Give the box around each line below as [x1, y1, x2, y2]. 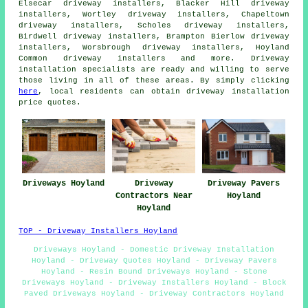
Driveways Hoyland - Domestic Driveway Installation [34, 245, 274, 254]
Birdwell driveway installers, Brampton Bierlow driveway [19, 32, 289, 41]
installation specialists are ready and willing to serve [19, 65, 289, 74]
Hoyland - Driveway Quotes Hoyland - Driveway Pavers [31, 256, 277, 265]
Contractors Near [115, 191, 192, 201]
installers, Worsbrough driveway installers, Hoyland [19, 43, 289, 52]
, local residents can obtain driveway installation [38, 87, 289, 96]
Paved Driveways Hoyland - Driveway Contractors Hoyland [24, 289, 284, 298]
